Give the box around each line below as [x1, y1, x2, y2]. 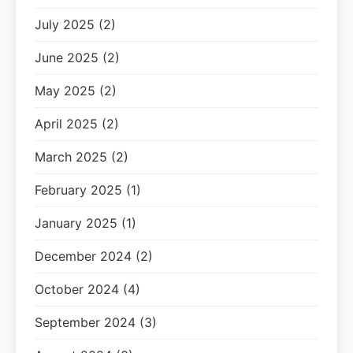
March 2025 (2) [35, 149, 128, 165]
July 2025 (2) [35, 17, 116, 32]
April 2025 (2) [35, 116, 119, 132]
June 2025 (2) [35, 50, 120, 65]
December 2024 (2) [35, 248, 153, 264]
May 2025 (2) [35, 83, 117, 98]
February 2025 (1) [35, 182, 141, 198]
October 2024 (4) [35, 281, 140, 297]
